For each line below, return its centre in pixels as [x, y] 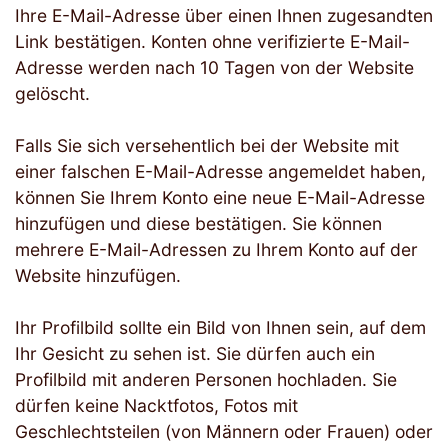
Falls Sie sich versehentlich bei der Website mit [207, 146]
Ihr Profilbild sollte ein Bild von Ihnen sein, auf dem [220, 328]
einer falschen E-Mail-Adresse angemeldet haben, [220, 172]
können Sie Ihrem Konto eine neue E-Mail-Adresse [220, 198]
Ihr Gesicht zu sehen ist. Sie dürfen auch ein [195, 354]
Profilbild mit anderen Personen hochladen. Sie [206, 380]
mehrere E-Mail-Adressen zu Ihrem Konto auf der [216, 250]
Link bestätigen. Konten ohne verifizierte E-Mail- [212, 42]
